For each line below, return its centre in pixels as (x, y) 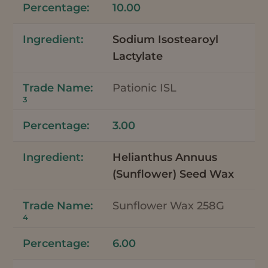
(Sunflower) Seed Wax (173, 174)
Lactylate (138, 56)
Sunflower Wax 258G (169, 205)
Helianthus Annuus (165, 157)
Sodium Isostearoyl (166, 39)
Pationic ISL (145, 88)
